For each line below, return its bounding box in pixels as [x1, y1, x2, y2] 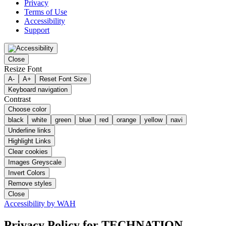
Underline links [8, 126, 51, 134]
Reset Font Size [39, 75, 87, 83]
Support [24, 25, 49, 34]
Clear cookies [8, 147, 48, 155]
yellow [144, 116, 162, 124]
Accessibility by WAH [4, 199, 76, 208]
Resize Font [4, 64, 42, 73]
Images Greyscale [8, 158, 62, 166]
